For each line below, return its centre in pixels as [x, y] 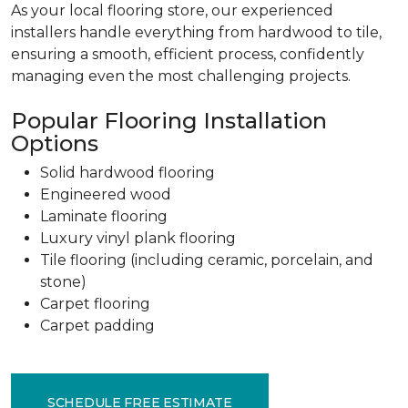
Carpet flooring [95, 304]
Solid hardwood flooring [127, 173]
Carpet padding [97, 326]
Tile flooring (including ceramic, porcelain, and [207, 260]
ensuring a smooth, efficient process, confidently [188, 54]
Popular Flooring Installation [169, 121]
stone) [63, 282]
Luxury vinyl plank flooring [138, 238]
